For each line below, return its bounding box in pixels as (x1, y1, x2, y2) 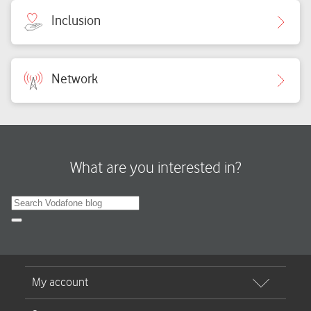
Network (51, 70, 98, 87)
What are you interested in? (70, 159, 241, 177)
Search (17, 219, 45, 230)
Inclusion (51, 12, 101, 28)
